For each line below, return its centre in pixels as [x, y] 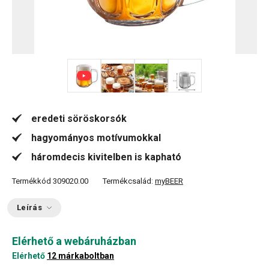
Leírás [29, 207]
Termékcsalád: [129, 181]
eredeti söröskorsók [79, 119]
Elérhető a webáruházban [74, 241]
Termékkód [32, 181]
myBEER [169, 181]
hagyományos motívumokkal [96, 138]
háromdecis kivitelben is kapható [106, 157]
